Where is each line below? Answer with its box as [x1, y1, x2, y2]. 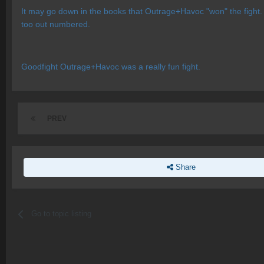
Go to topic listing [31, 209, 92, 219]
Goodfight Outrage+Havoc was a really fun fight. [21, 62, 200, 72]
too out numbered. [21, 19, 90, 29]
